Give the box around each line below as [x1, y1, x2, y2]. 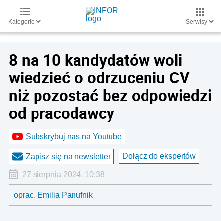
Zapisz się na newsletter [26, 152, 110, 161]
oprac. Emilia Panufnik [14, 191, 93, 199]
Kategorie [8, 18, 36, 25]
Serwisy [186, 18, 209, 25]
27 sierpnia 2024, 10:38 [22, 170, 105, 179]
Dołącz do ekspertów [122, 152, 196, 160]
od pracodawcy [9, 103, 114, 123]
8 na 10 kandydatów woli [9, 49, 182, 70]
